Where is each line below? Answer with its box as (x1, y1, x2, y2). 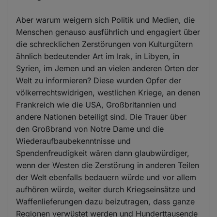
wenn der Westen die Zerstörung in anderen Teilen (16, 160, 200, 170)
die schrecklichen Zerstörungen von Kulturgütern (16, 39, 193, 49)
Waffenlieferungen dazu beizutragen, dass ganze (16, 196, 195, 206)
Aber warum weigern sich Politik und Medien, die (16, 15, 195, 25)
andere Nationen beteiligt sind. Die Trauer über (16, 111, 187, 122)
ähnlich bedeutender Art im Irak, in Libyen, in (16, 51, 180, 61)
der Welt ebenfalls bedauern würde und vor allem (16, 172, 197, 182)
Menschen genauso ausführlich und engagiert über (16, 27, 201, 37)
